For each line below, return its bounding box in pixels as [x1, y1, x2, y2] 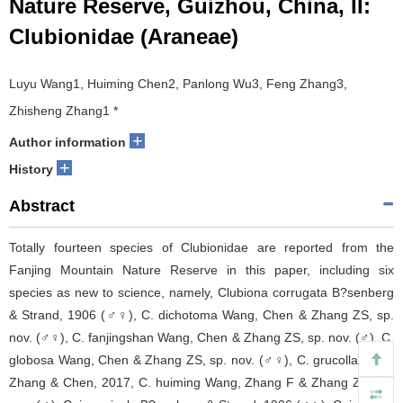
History [9, 162, 53, 177]
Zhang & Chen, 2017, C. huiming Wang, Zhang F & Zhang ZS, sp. [9, 375, 394, 390]
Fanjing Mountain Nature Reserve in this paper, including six [9, 263, 394, 278]
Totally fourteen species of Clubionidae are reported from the [9, 240, 394, 255]
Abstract [9, 197, 75, 216]
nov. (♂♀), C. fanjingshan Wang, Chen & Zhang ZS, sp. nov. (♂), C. [9, 330, 394, 345]
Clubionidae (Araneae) [9, 24, 238, 49]
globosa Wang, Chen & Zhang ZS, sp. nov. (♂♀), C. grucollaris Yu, [9, 353, 394, 368]
